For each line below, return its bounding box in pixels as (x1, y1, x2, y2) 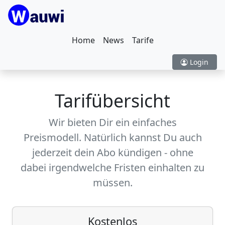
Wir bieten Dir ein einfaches (48, 116, 177, 129)
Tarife (132, 35, 154, 46)
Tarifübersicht (55, 88, 170, 113)
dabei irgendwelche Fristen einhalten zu (21, 161, 204, 174)
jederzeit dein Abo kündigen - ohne (32, 146, 193, 159)
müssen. (92, 176, 133, 189)
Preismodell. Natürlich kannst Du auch (23, 131, 202, 144)
